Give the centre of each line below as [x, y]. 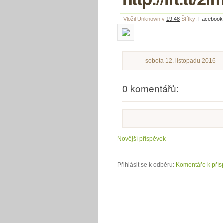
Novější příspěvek [142, 139]
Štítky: [190, 19]
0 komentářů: [151, 88]
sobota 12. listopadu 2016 [180, 61]
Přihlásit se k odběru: [147, 165]
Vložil [130, 19]
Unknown [149, 19]
